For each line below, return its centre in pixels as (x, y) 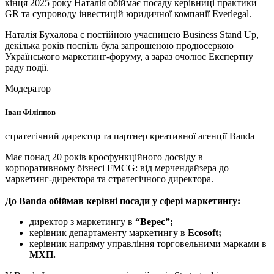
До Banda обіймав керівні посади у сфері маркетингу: (123, 201)
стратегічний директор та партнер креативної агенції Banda (130, 136)
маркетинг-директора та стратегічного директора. (109, 179)
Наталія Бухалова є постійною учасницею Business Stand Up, (132, 34)
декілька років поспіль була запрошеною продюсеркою (119, 45)
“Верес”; (154, 221)
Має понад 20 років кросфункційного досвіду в (104, 157)
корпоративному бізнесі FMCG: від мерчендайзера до (117, 168)
